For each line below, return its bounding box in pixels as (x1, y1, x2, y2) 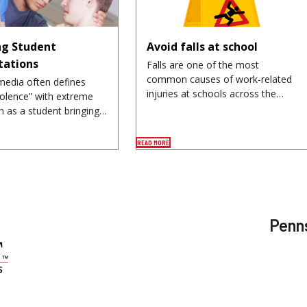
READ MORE (136, 138, 169, 147)
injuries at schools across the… (146, 87, 284, 101)
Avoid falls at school (146, 39, 258, 55)
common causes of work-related (146, 73, 292, 86)
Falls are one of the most (146, 58, 259, 72)
